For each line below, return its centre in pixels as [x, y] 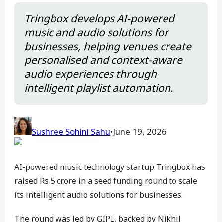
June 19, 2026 [140, 132]
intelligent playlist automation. [99, 88]
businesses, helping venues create [108, 46]
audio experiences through [90, 74]
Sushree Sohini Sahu [71, 132]
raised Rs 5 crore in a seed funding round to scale [106, 181]
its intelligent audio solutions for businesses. [99, 195]
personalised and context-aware [103, 60]
